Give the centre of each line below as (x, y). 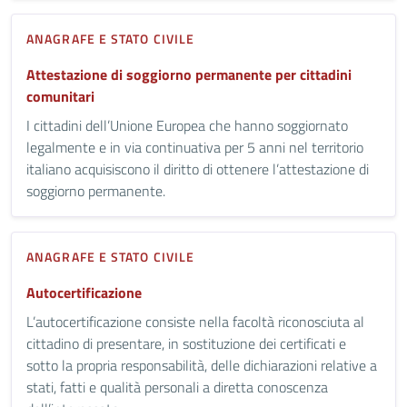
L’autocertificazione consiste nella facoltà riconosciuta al (195, 321)
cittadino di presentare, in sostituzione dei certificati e (186, 343)
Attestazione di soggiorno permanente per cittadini (189, 74)
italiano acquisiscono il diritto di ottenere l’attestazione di (198, 169)
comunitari (60, 96)
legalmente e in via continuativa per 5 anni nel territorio (195, 147)
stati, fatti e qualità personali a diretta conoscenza (177, 387)
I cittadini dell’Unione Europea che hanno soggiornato (187, 125)
